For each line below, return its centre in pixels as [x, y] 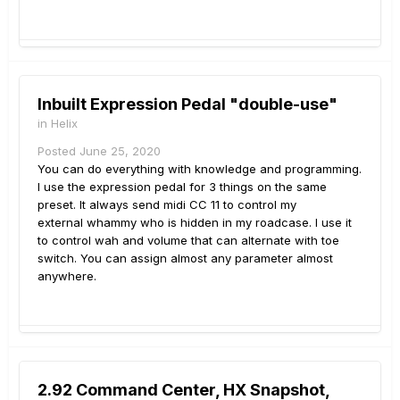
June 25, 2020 [120, 151]
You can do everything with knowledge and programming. [200, 169]
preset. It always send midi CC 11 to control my [167, 205]
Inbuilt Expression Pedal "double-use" [187, 104]
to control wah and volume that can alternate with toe [188, 241]
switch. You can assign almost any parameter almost [185, 258]
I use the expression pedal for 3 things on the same [182, 187]
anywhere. [67, 276]
